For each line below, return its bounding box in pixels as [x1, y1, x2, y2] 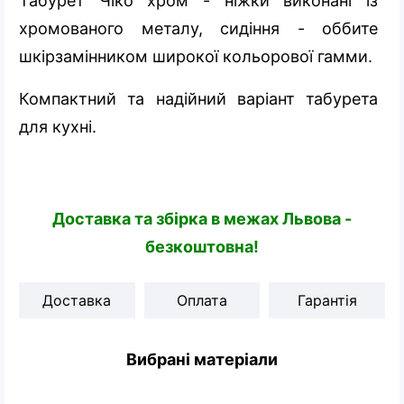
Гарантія [297, 290, 357, 309]
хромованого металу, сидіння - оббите [19, 18, 378, 38]
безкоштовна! [145, 236, 259, 256]
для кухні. [19, 116, 96, 136]
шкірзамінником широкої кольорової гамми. [19, 46, 372, 66]
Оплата [176, 290, 227, 309]
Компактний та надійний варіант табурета [19, 88, 378, 108]
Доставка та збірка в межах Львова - [52, 208, 352, 228]
